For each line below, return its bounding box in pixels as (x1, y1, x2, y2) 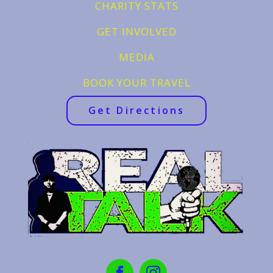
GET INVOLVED (96, 24, 177, 38)
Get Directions (88, 103, 185, 117)
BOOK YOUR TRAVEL (82, 75, 191, 90)
